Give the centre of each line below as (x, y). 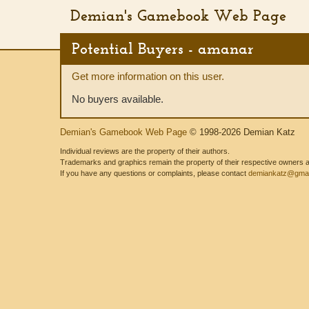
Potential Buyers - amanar (163, 48)
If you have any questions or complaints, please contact (154, 173)
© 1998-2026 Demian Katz (241, 132)
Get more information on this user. (148, 76)
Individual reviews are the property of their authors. (145, 151)
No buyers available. (118, 99)
